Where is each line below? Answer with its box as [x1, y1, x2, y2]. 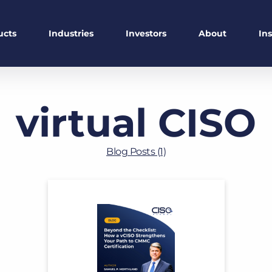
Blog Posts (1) [106, 146, 166, 157]
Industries [49, 28, 93, 39]
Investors [126, 28, 166, 39]
